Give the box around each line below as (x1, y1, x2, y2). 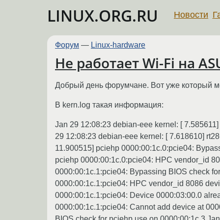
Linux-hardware (91, 41, 145, 49)
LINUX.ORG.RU (47, 5, 158, 26)
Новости (174, 9, 208, 20)
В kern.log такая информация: (55, 100, 164, 109)
